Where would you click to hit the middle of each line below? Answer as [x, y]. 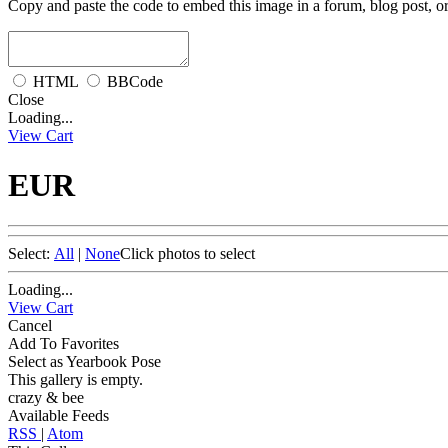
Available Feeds [58, 415]
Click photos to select [187, 253]
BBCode [135, 82]
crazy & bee [46, 397]
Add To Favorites [63, 343]
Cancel [30, 325]
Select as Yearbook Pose [84, 361]
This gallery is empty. [75, 379]
